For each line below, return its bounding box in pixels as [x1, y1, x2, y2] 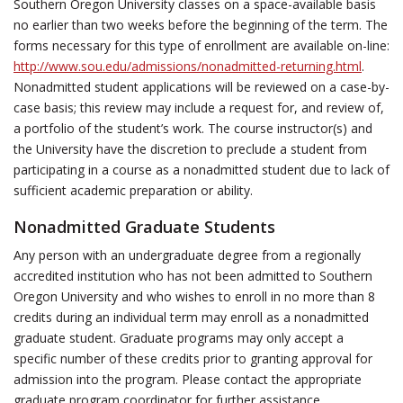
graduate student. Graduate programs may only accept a [13, 329, 344, 346]
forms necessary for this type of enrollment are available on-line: [13, 37, 390, 54]
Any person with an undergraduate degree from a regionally [13, 246, 361, 264]
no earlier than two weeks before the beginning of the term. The [13, 16, 388, 33]
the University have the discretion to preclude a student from [13, 140, 367, 157]
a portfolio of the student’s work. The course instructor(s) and [13, 120, 372, 137]
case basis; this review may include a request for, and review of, [13, 99, 384, 116]
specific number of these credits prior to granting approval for [13, 350, 372, 367]
